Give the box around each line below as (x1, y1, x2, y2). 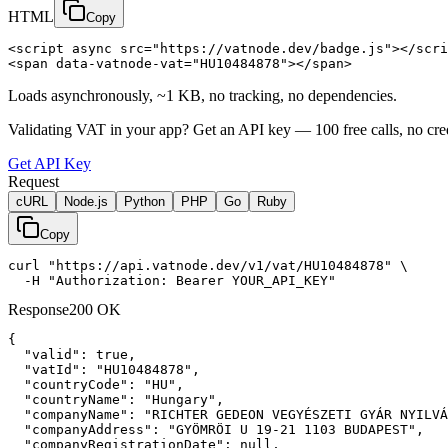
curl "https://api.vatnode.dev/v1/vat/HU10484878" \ (8, 257, 408, 273)
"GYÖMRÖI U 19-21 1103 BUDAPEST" (168, 421, 416, 437)
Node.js (64, 193, 108, 209)
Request (8, 172, 59, 190)
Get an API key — (189, 120, 311, 138)
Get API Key (8, 154, 91, 172)
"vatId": (24, 361, 88, 377)
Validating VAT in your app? (8, 120, 189, 138)
